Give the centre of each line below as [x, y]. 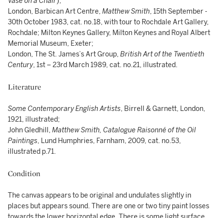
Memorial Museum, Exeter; [51, 44]
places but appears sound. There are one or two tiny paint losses [109, 206]
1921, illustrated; [34, 119]
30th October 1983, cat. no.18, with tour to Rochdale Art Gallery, [108, 22]
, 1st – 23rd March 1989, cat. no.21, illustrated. [105, 65]
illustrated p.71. [32, 152]
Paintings [23, 141]
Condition [24, 173]
